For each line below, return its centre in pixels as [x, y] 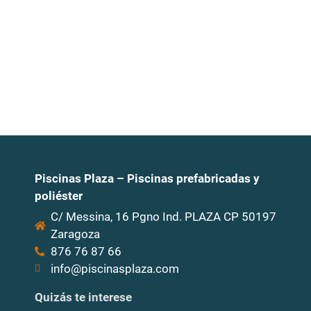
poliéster [59, 196]
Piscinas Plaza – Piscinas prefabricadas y [147, 178]
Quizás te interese [83, 297]
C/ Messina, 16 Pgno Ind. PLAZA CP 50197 [163, 216]
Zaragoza [75, 234]
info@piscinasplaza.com [115, 268]
